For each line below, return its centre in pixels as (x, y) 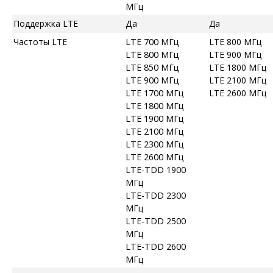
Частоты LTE (40, 41)
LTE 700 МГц (152, 41)
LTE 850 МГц (152, 67)
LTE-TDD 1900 (156, 169)
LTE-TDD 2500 (156, 221)
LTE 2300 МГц (155, 144)
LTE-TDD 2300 (156, 195)
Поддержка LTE (46, 23)
